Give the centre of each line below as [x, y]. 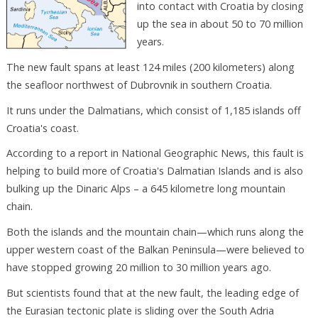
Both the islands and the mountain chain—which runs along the [155, 232]
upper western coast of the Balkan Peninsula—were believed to [155, 250]
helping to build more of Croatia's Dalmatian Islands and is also [154, 171]
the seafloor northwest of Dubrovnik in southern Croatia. [139, 84]
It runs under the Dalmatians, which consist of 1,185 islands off [153, 110]
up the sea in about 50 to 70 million [220, 24]
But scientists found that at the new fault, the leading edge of [152, 293]
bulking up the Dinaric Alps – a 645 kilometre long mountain [146, 189]
